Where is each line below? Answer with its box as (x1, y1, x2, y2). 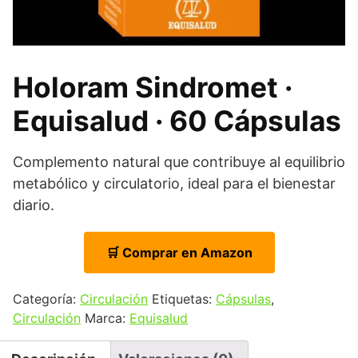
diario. (13, 197, 54, 213)
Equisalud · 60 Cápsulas (13, 104, 341, 138)
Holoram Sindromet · (13, 70, 292, 105)
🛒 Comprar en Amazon (105, 245, 253, 261)
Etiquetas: (152, 291, 216, 307)
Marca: (85, 310, 129, 326)
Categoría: (13, 291, 80, 307)
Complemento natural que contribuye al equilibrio (13, 153, 345, 170)
